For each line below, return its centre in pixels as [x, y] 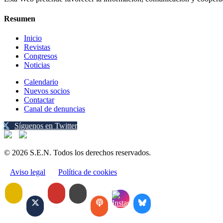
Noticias [37, 65]
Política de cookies [88, 172]
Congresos [41, 56]
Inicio [33, 38]
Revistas [37, 47]
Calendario [41, 82]
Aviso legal [28, 172]
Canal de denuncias [55, 109]
